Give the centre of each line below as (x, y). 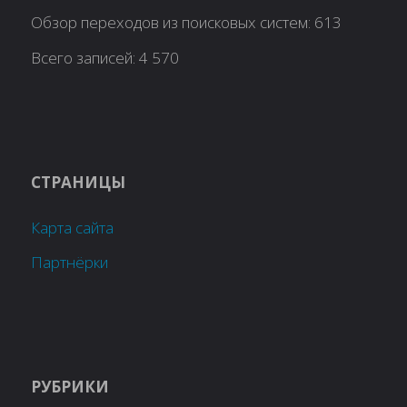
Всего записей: (85, 57)
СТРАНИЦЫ (79, 182)
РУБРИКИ (70, 386)
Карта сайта (73, 227)
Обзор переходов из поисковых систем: (173, 23)
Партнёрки (70, 263)
